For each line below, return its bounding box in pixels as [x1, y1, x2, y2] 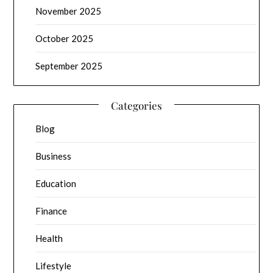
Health [35, 232, 63, 244]
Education [35, 177, 77, 189]
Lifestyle [35, 260, 72, 271]
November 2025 [35, 5, 102, 16]
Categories [111, 98, 162, 112]
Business [35, 150, 72, 161]
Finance [35, 205, 68, 216]
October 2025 [35, 32, 94, 44]
